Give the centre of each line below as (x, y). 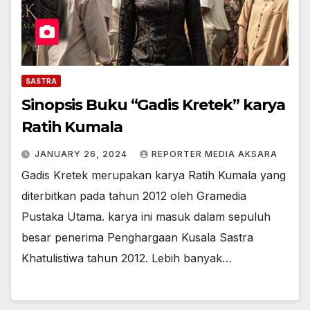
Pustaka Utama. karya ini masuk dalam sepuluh (146, 217)
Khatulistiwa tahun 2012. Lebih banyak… (127, 258)
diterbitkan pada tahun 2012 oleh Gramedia (134, 196)
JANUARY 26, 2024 (82, 154)
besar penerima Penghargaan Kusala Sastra (137, 238)
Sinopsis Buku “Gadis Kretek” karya (153, 105)
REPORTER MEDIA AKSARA (215, 154)
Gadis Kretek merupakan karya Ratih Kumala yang (154, 175)
